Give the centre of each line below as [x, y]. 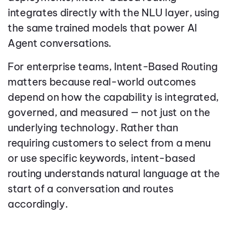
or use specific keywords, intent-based [102, 158]
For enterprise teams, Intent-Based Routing [113, 67]
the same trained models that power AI [102, 28]
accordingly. [38, 204]
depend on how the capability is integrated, [113, 97]
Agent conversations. [60, 43]
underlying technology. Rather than [93, 128]
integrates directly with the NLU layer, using [113, 13]
